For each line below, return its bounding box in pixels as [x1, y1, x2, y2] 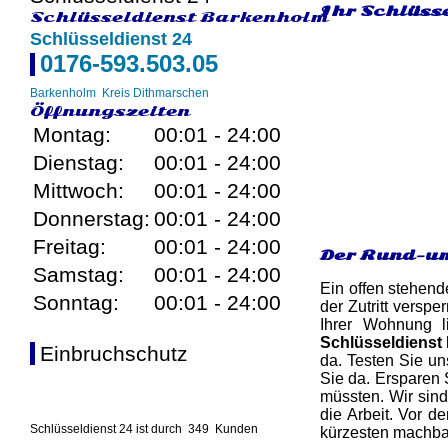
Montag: [33, 123, 111, 146]
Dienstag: [33, 151, 124, 174]
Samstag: [33, 263, 124, 286]
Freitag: [33, 235, 106, 258]
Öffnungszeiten [30, 102, 190, 120]
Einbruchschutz [40, 342, 188, 365]
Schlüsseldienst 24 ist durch [30, 422, 182, 436]
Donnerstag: [33, 207, 150, 230]
